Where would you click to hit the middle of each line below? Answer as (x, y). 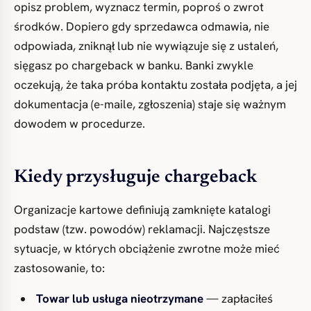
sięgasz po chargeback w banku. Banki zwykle (134, 65)
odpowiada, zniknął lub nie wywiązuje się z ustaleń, (146, 46)
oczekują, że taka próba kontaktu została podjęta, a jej (155, 85)
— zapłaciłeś (238, 299)
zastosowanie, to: (59, 268)
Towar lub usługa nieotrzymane (120, 299)
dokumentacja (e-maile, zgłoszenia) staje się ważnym (150, 104)
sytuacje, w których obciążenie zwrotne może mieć (147, 249)
